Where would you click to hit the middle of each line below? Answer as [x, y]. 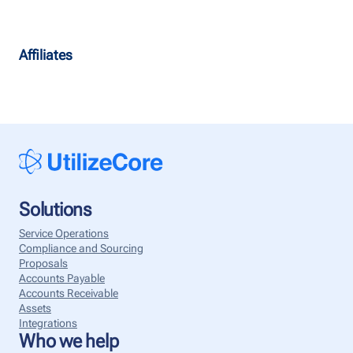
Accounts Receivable [69, 294]
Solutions [55, 210]
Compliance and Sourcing [81, 249]
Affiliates [46, 54]
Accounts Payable [62, 279]
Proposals [43, 264]
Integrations [48, 323]
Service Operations [64, 234]
